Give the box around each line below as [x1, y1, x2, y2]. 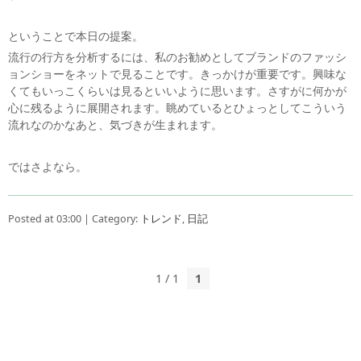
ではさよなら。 [8, 159, 87, 175]
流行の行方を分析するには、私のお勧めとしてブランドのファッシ [8, 49, 346, 65]
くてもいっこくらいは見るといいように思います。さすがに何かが [8, 83, 346, 99]
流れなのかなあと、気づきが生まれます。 [8, 117, 222, 133]
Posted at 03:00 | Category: [8, 212, 140, 226]
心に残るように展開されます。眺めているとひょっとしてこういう [8, 100, 346, 116]
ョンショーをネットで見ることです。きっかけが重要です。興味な [8, 66, 346, 82]
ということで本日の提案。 [8, 28, 143, 44]
